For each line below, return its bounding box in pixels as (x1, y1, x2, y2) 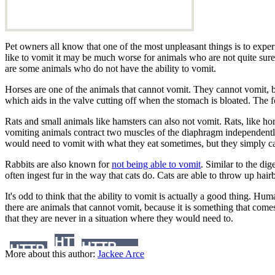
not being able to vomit (112, 158, 201, 169)
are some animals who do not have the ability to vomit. (5, 63, 216, 74)
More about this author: (5, 248, 98, 259)
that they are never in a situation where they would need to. (5, 212, 233, 223)
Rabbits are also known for (5, 158, 112, 169)
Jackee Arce (98, 248, 144, 259)
